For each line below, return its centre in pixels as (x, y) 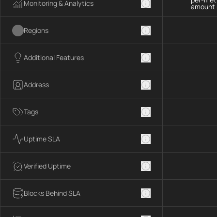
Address (36, 84)
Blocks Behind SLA (52, 193)
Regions (36, 30)
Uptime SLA (42, 139)
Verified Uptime (47, 166)
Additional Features (54, 57)
